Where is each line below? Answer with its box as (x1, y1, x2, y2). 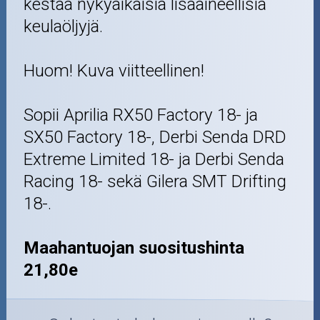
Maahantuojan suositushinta (24, 237, 245, 258)
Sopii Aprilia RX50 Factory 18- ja (24, 104, 259, 125)
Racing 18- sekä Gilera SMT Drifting (24, 171, 287, 191)
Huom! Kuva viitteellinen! (24, 60, 205, 81)
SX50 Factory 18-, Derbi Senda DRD (24, 126, 287, 147)
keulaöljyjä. (24, 16, 104, 36)
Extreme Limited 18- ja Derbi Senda (24, 149, 285, 169)
